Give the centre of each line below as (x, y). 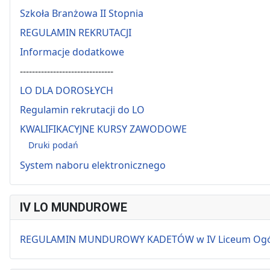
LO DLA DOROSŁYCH (67, 90)
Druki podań (53, 145)
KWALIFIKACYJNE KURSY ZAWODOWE (103, 129)
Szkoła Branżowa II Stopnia (82, 13)
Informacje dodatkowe (72, 52)
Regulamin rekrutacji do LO (82, 110)
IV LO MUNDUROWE (74, 207)
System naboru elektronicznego (93, 165)
